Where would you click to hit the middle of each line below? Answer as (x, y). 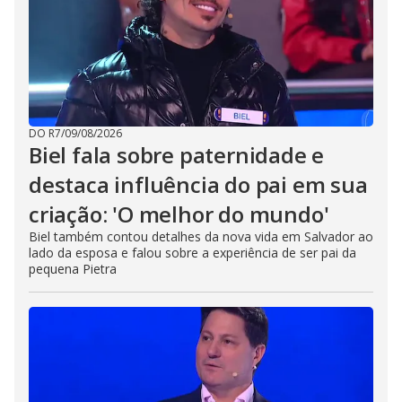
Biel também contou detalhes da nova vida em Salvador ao (201, 236)
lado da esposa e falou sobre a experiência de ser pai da (192, 253)
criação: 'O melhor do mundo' (179, 214)
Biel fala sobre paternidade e (177, 155)
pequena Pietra (73, 269)
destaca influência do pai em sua (198, 184)
